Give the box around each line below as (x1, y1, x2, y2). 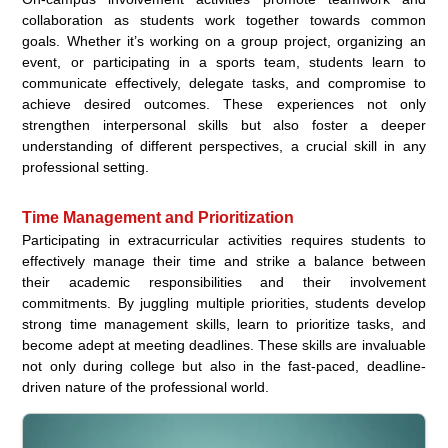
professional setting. (22, 158, 150, 175)
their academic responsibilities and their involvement (22, 273, 426, 290)
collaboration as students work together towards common (22, 11, 426, 28)
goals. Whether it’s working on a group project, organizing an (22, 32, 426, 49)
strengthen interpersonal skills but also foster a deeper (22, 116, 426, 133)
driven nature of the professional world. (22, 378, 270, 395)
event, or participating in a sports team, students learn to (22, 53, 426, 70)
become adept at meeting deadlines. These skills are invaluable (22, 336, 426, 353)
